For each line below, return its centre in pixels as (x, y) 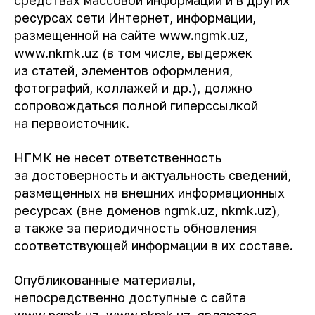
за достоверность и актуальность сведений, (153, 175)
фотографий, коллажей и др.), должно (133, 88)
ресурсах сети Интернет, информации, (135, 18)
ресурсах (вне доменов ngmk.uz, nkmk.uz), (147, 210)
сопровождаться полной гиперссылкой (136, 105)
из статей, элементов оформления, (123, 70)
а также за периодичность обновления (135, 228)
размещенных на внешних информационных (149, 193)
